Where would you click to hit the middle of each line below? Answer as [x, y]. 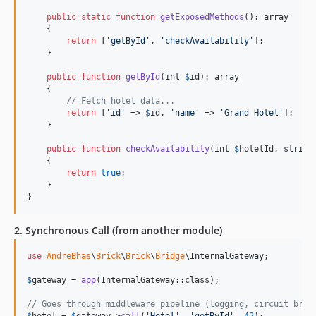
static [96, 17]
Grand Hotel [251, 113]
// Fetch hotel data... [121, 101]
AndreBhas [69, 256]
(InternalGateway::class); [158, 280]
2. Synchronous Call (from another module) [118, 230]
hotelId [256, 149]
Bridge [170, 256]
